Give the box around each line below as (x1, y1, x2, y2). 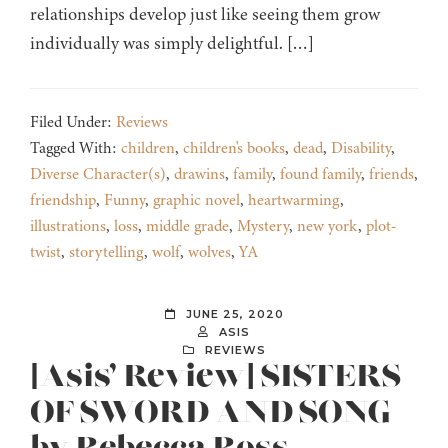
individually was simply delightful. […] (30, 31, 314, 56)
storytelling (69, 241, 144, 264)
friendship (30, 189, 96, 212)
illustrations (30, 215, 106, 238)
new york (297, 215, 358, 238)
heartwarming (248, 189, 340, 212)
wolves (188, 241, 231, 264)
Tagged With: (30, 137, 121, 160)
